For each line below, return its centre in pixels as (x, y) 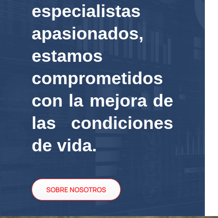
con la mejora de (102, 100)
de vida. (64, 145)
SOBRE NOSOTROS (76, 189)
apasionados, (88, 33)
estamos (67, 55)
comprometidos (98, 78)
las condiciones (102, 123)
